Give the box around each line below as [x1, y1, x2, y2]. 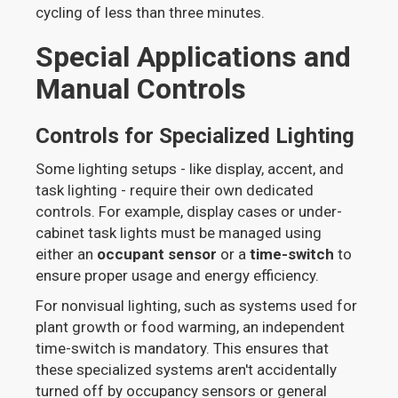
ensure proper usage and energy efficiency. [36, 266, 320, 284]
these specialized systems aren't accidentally [36, 360, 338, 378]
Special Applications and [36, 39, 352, 74]
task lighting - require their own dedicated [36, 180, 314, 199]
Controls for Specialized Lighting [36, 123, 355, 148]
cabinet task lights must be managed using [36, 223, 322, 242]
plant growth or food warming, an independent [36, 317, 346, 336]
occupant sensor [97, 244, 218, 263]
